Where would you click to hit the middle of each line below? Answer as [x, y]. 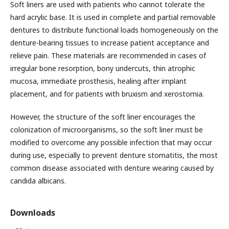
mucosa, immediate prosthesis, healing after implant [98, 81]
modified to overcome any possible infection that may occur [111, 142]
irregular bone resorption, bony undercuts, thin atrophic [103, 68]
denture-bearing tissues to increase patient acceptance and [110, 42]
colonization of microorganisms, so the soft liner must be [107, 129]
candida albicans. [38, 180]
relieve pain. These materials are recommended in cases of [108, 55]
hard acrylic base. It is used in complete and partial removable [113, 17]
